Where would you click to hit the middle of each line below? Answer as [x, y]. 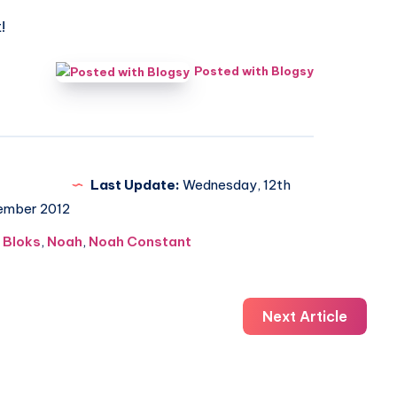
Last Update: [135, 185]
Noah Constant [140, 242]
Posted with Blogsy [254, 71]
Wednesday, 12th [235, 185]
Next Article [305, 317]
